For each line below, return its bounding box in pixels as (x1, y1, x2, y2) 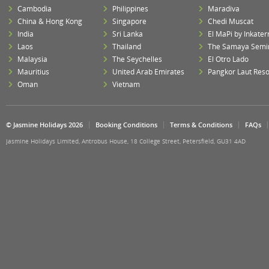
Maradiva (207, 4, 240, 14)
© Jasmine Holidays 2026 (6, 120, 83, 129)
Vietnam (112, 79, 141, 89)
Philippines (112, 4, 149, 14)
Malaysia (17, 54, 47, 64)
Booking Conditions (95, 120, 157, 129)
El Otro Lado (207, 54, 249, 64)
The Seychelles (112, 54, 163, 64)
